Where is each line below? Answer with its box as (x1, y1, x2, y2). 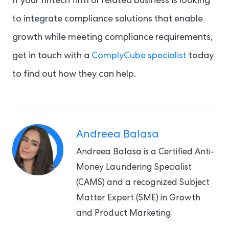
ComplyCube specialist (91, 51, 187, 61)
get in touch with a (12, 51, 91, 61)
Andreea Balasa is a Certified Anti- (76, 148, 214, 157)
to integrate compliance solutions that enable (12, 14, 203, 24)
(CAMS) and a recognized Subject (76, 178, 210, 188)
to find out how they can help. (12, 70, 136, 79)
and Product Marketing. (76, 209, 173, 218)
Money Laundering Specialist (76, 163, 192, 172)
